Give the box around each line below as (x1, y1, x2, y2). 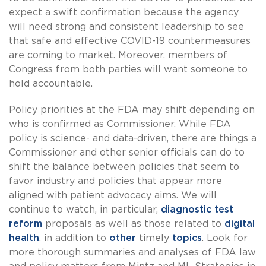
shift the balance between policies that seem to (9, 162, 239, 172)
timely (136, 233, 172, 243)
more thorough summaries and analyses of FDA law (9, 248, 256, 258)
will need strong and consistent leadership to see (9, 22, 244, 32)
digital (224, 219, 255, 229)
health (9, 233, 39, 243)
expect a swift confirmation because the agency (9, 8, 239, 18)
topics (172, 233, 202, 243)
